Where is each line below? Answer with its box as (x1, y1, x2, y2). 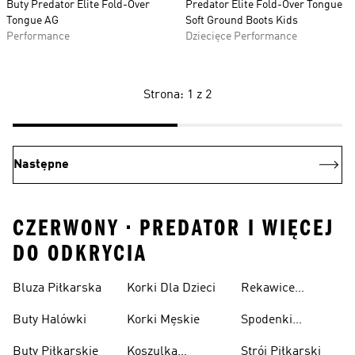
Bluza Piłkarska (13, 282, 101, 295)
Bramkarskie (241, 301, 315, 314)
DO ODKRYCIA (13, 240, 147, 267)
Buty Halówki (13, 314, 86, 326)
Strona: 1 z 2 (143, 89, 212, 101)
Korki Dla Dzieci (127, 282, 216, 295)
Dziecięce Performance (185, 31, 297, 42)
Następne (13, 158, 69, 171)
